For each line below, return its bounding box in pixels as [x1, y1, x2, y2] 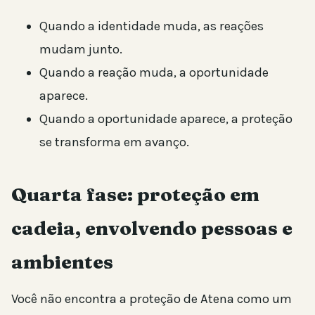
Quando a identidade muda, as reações [39, 18, 264, 34]
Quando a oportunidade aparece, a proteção [39, 110, 292, 127]
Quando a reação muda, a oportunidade [39, 64, 269, 80]
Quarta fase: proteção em [11, 182, 259, 206]
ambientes [11, 250, 113, 274]
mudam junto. [39, 41, 122, 57]
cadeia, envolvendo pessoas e [11, 216, 292, 240]
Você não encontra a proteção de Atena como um [11, 290, 292, 307]
